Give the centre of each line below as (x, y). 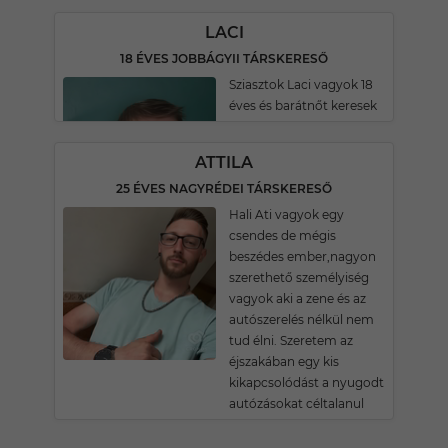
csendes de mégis (282, 235)
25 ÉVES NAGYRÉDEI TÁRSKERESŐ (224, 188)
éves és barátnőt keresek (303, 105)
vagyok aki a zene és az (297, 298)
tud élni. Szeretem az (291, 340)
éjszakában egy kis (284, 361)
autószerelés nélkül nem (301, 319)
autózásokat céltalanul (296, 403)
